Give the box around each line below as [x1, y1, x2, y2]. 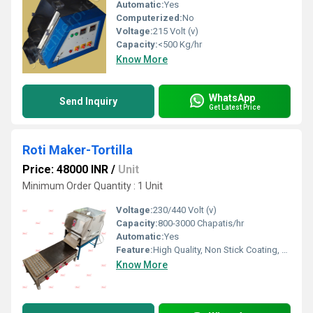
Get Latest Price [209, 103, 261, 111]
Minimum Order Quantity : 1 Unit [22, 180, 163, 191]
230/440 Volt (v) [153, 205, 217, 215]
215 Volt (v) [153, 26, 198, 36]
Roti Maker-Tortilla [22, 143, 133, 157]
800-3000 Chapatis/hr [158, 218, 244, 228]
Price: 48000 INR [22, 163, 108, 176]
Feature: [116, 245, 153, 255]
